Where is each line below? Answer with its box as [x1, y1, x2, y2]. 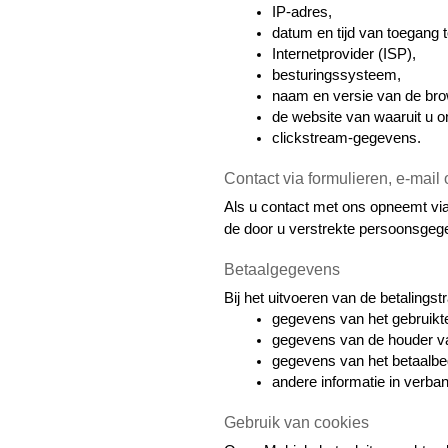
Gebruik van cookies [224, 413, 369, 431]
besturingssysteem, [272, 67, 401, 84]
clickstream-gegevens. [272, 130, 421, 147]
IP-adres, [272, 4, 332, 21]
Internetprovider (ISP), [272, 46, 416, 63]
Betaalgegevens [224, 260, 340, 278]
